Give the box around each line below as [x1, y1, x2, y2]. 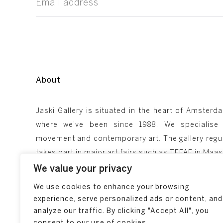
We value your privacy [33, 165, 132, 174]
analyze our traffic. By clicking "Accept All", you [33, 208, 209, 215]
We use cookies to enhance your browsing [33, 184, 190, 191]
